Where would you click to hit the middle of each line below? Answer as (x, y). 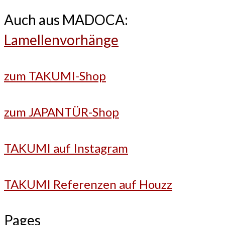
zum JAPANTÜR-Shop (62, 111)
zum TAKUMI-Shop (55, 75)
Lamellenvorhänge (61, 39)
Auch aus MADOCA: (66, 19)
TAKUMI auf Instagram (66, 148)
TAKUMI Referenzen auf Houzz (88, 184)
